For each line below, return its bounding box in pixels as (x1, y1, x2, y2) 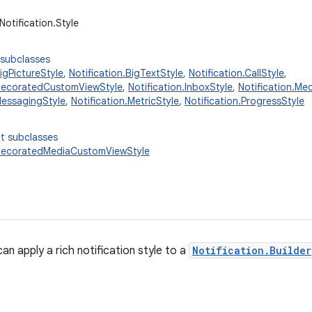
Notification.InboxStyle (128, 81, 233, 93)
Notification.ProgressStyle (185, 95, 304, 107)
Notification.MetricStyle (71, 95, 179, 107)
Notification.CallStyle (189, 67, 284, 79)
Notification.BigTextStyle (69, 67, 183, 79)
